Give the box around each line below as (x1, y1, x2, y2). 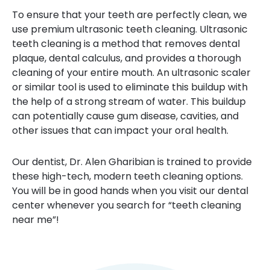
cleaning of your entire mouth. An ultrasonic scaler (12, 66, 251, 80)
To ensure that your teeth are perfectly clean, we (12, 8, 247, 22)
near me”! (12, 213, 59, 227)
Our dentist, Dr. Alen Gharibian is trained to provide (12, 155, 252, 169)
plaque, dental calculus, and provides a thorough (12, 51, 241, 65)
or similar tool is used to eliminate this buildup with (12, 80, 248, 94)
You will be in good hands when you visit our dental (12, 184, 248, 198)
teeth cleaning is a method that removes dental (12, 37, 240, 51)
